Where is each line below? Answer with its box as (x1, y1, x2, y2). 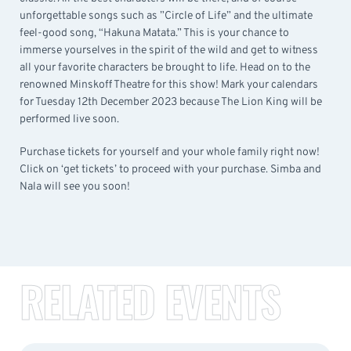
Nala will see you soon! (20, 179, 130, 194)
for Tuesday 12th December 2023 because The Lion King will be (20, 95, 322, 109)
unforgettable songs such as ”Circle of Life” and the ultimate (20, 9, 313, 23)
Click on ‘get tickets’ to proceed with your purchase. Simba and (20, 162, 321, 176)
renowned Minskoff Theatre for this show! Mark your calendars (20, 78, 318, 92)
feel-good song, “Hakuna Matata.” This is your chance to (20, 26, 289, 40)
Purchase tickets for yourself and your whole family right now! (20, 145, 320, 159)
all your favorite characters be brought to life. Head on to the (20, 60, 310, 74)
